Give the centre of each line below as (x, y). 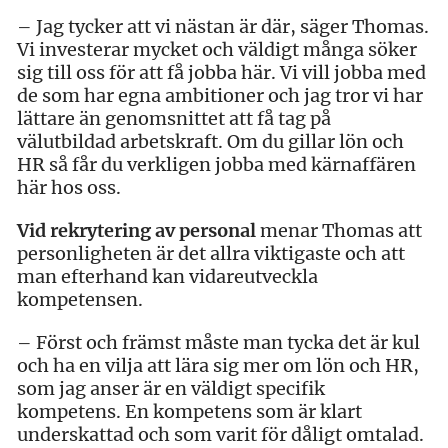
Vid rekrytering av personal (136, 230)
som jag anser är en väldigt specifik (171, 388)
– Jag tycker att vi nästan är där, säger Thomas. (223, 26)
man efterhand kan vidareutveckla (167, 276)
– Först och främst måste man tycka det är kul (218, 342)
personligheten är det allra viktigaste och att (211, 253)
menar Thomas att (339, 230)
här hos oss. (69, 187)
